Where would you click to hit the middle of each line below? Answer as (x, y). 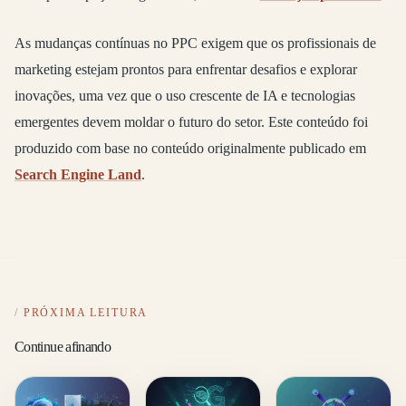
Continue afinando (63, 347)
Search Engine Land (78, 175)
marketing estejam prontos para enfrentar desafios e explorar (186, 70)
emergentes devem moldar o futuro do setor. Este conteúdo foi (191, 122)
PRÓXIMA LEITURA (86, 313)
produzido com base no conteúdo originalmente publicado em (190, 149)
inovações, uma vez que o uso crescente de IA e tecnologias (185, 96)
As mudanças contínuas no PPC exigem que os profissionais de (195, 43)
